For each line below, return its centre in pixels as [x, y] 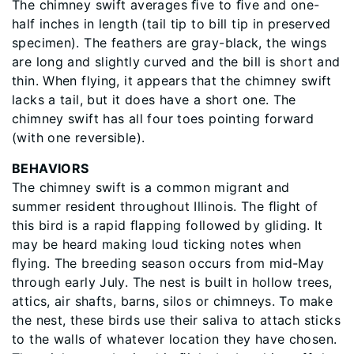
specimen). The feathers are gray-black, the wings [169, 43]
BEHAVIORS [51, 168]
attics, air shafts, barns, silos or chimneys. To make [173, 301]
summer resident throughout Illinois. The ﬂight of [165, 206]
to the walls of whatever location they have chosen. [175, 339]
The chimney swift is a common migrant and [151, 187]
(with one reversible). [79, 137]
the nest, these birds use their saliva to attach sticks [176, 320]
